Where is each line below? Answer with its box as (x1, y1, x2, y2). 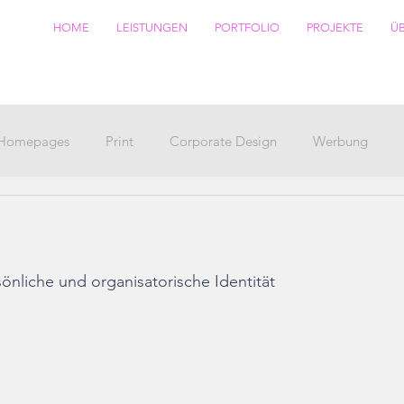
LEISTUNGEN (115, 21, 188, 34)
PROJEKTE (306, 21, 363, 34)
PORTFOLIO (214, 21, 280, 34)
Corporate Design (170, 132, 277, 150)
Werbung (313, 132, 368, 150)
